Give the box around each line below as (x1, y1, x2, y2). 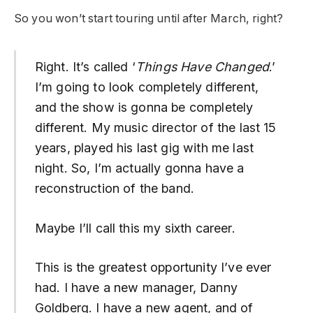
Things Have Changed (135, 59, 269, 75)
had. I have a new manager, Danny (34, 280, 238, 296)
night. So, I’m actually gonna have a (34, 161, 245, 176)
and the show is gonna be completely (34, 100, 254, 115)
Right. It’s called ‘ (34, 59, 136, 75)
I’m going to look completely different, (34, 80, 259, 95)
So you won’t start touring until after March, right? (14, 11, 284, 25)
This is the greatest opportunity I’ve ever (34, 260, 272, 275)
